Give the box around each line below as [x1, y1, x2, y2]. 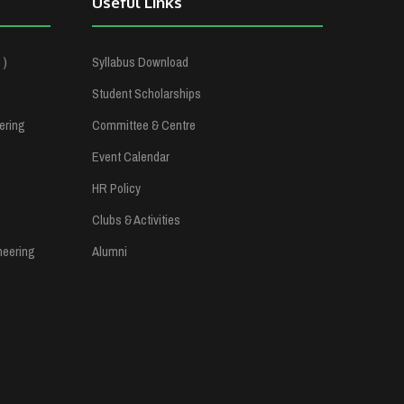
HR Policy [91, 175, 141, 201]
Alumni [91, 238, 127, 264]
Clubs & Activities [91, 207, 180, 233]
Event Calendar [91, 143, 170, 170]
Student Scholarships [91, 80, 201, 106]
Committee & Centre [91, 112, 196, 138]
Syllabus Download [91, 49, 188, 75]
